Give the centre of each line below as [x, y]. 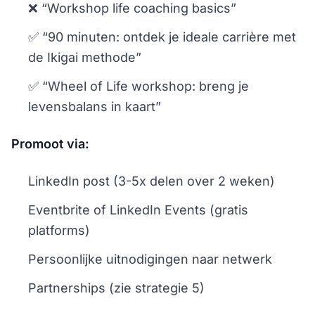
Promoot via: [50, 144]
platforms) [59, 230]
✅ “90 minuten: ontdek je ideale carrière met [162, 37]
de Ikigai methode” [85, 57]
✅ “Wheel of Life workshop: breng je [139, 86]
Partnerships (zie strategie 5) [116, 288]
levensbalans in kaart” [95, 107]
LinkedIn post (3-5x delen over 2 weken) [152, 181]
